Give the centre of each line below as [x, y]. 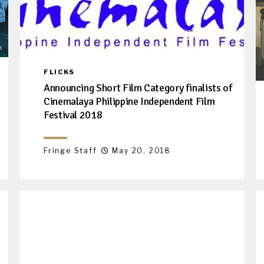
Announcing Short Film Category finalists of [138, 88]
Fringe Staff [70, 150]
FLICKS [59, 72]
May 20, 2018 [142, 150]
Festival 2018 [73, 115]
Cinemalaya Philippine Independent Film [129, 101]
